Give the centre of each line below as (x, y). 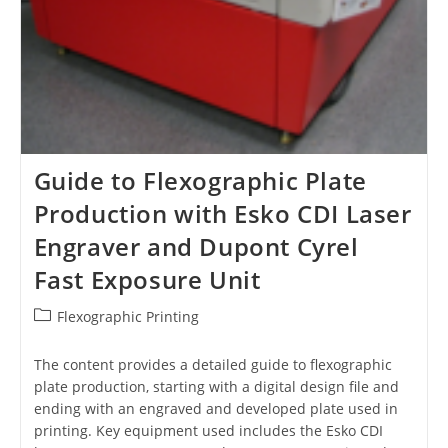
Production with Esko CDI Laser (222, 213)
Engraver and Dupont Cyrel (196, 246)
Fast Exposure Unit (147, 279)
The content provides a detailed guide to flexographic (212, 364)
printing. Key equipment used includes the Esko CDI (208, 430)
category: (63, 336)
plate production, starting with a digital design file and (216, 386)
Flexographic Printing (127, 316)
